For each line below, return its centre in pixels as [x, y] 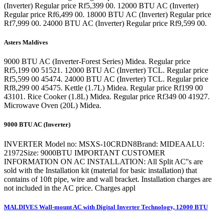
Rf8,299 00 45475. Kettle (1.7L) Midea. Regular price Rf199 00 [103, 88]
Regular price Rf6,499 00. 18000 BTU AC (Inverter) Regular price [108, 14]
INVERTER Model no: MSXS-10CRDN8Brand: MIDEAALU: [104, 144]
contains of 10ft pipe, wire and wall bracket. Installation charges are [108, 179]
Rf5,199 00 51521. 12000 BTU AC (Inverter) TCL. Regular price [106, 70]
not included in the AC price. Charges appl [70, 188]
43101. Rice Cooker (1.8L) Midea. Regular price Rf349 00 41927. [107, 97]
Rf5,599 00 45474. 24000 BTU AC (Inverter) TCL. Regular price [106, 79]
